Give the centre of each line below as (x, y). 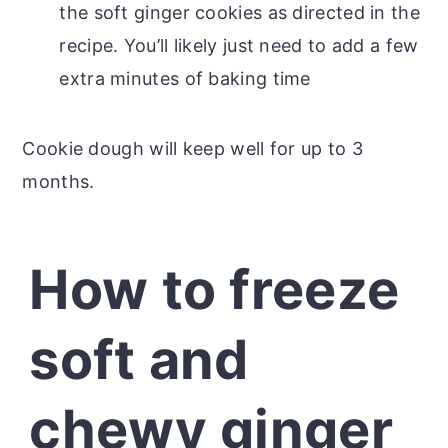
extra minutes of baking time (185, 78)
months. (58, 181)
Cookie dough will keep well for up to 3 (193, 148)
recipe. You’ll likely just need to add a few (239, 45)
